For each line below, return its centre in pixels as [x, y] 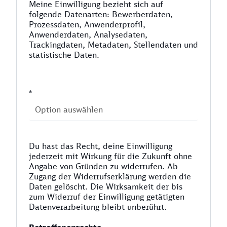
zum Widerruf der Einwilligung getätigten [107, 197]
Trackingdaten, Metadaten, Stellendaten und [113, 45]
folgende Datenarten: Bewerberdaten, [101, 14]
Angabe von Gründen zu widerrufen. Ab [103, 166]
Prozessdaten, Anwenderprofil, [87, 24]
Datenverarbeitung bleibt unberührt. [98, 207]
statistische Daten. [64, 55]
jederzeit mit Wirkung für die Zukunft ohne [110, 156]
